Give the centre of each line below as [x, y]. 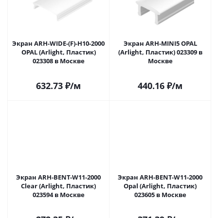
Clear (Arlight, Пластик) [58, 186]
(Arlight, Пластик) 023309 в [160, 52]
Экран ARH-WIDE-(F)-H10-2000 [58, 43]
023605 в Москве [174, 195]
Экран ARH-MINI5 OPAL [160, 43]
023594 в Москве [72, 195]
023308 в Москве [72, 61]
